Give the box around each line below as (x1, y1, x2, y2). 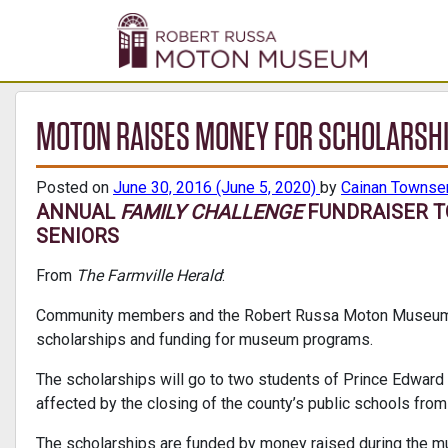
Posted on (36, 178, 113, 198)
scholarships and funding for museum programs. (36, 330, 373, 350)
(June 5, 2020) (212, 178, 320, 198)
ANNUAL (36, 200, 120, 225)
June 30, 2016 (113, 178, 212, 198)
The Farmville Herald (76, 266, 222, 286)
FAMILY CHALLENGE (120, 200, 302, 225)
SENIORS (36, 224, 119, 249)
